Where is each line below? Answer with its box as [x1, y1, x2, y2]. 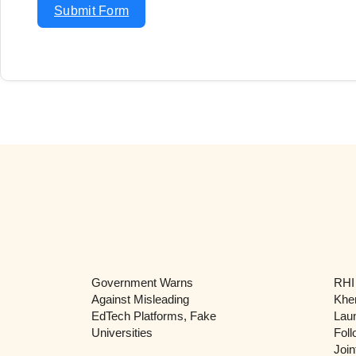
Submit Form [54, 3, 130, 17]
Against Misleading [91, 292, 189, 306]
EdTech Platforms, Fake [91, 308, 216, 323]
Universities [91, 325, 153, 339]
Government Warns [91, 275, 193, 289]
